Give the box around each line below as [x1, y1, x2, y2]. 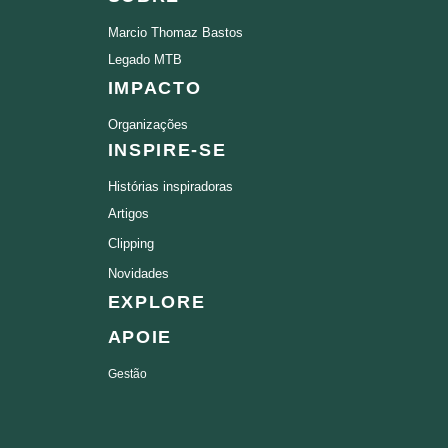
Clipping [107, 236, 154, 252]
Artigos [107, 206, 149, 222]
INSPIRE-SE [107, 140, 227, 161]
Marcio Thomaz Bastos [107, 25, 243, 41]
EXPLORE [107, 292, 206, 313]
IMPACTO [107, 78, 202, 99]
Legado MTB [107, 52, 182, 68]
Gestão [107, 367, 147, 382]
